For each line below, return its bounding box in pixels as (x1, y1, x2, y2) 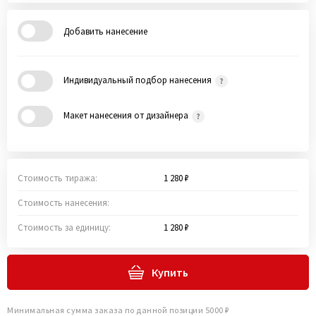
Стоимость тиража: (18, 172, 97, 184)
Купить (152, 265, 188, 279)
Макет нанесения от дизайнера (63, 109, 190, 121)
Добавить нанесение (63, 25, 147, 37)
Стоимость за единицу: (18, 221, 111, 233)
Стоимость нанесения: (18, 197, 109, 209)
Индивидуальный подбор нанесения (63, 74, 214, 86)
